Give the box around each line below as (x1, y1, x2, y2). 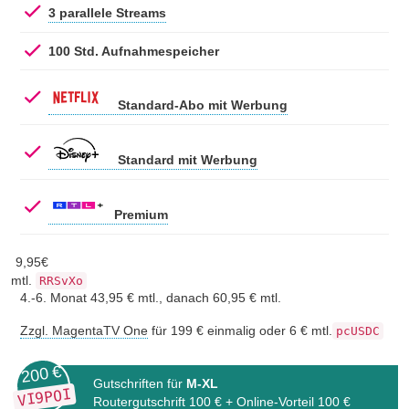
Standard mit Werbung (114, 152, 257, 167)
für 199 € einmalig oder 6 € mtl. (148, 323, 332, 338)
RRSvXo (39, 274, 83, 288)
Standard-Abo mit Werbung (114, 98, 288, 112)
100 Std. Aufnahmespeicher (48, 44, 219, 58)
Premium (114, 207, 168, 222)
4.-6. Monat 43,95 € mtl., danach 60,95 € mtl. (20, 290, 281, 305)
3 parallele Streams (48, 5, 166, 20)
